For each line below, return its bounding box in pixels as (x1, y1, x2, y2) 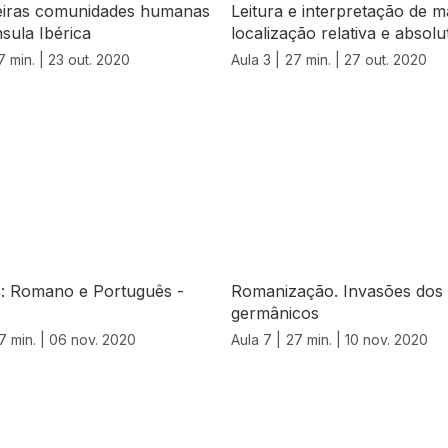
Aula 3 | (231, 51, 280, 69)
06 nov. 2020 (49, 331, 136, 349)
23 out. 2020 (48, 51, 130, 69)
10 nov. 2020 (345, 331, 428, 349)
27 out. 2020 (344, 51, 427, 69)
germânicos (231, 303, 319, 324)
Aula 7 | (231, 331, 281, 349)
